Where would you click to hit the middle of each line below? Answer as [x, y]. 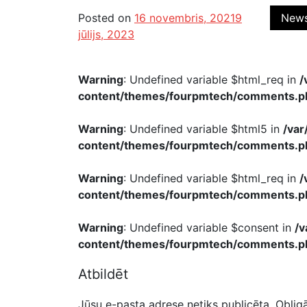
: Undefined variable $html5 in [203, 128]
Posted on [106, 18]
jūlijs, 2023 [106, 34]
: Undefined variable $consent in [209, 227]
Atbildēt [103, 274]
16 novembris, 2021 [185, 18]
